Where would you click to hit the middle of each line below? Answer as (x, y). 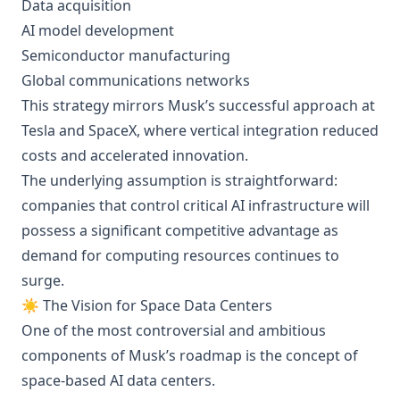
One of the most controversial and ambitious (174, 330)
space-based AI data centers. (118, 380)
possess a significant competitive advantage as (180, 230)
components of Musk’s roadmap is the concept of (190, 355)
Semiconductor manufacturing (126, 55)
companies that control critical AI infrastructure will (196, 205)
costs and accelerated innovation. (135, 155)
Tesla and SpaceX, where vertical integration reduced (200, 130)
